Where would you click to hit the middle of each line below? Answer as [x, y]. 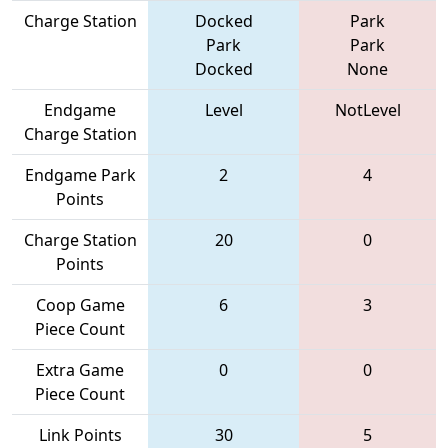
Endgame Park [80, 174]
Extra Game [80, 369]
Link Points [80, 434]
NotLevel [367, 109]
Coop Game [80, 304]
